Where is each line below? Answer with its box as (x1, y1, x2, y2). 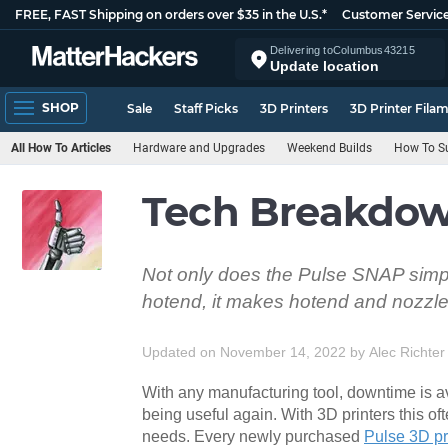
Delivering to (270, 43, 333, 56)
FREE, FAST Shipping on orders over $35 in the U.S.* (15, 7, 327, 22)
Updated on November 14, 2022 (142, 343, 346, 360)
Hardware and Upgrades (133, 141, 265, 155)
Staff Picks (174, 101, 238, 116)
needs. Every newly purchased (142, 427, 364, 445)
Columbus (332, 43, 384, 56)
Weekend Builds (287, 141, 372, 155)
